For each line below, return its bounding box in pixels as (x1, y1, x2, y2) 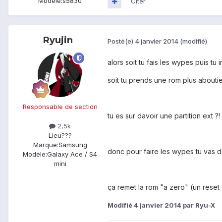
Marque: (33, 141, 58, 149)
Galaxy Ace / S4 (47, 150, 97, 159)
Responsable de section (22, 103, 98, 111)
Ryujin (43, 35, 73, 46)
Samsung (58, 141, 87, 149)
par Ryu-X (181, 201, 215, 210)
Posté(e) (108, 37, 135, 45)
